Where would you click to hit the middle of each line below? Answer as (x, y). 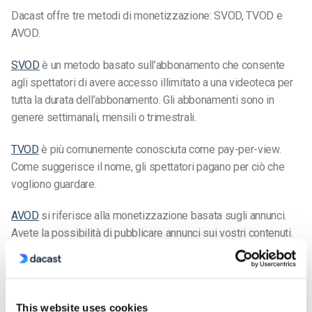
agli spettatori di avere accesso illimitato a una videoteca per (152, 82)
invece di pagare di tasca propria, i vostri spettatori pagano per (156, 268)
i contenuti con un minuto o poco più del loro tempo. (130, 286)
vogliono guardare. (54, 184)
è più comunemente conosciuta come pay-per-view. (160, 149)
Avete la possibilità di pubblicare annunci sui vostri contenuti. (152, 233)
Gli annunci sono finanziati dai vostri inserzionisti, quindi (140, 251)
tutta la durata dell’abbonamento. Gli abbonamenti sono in (143, 100)
